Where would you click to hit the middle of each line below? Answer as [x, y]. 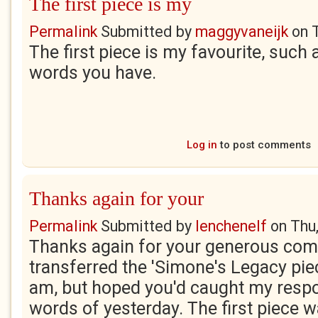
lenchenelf [231, 226]
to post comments [264, 145]
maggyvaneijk [242, 32]
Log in [202, 145]
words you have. [93, 73]
